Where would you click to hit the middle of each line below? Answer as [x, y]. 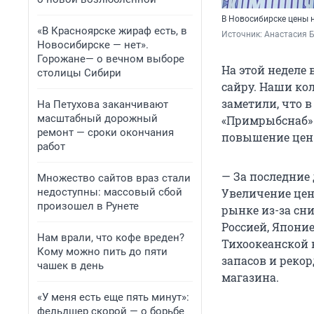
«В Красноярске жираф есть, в [112, 31]
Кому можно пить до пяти [102, 252]
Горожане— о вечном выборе [111, 59]
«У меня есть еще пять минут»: [113, 297]
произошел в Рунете [88, 206]
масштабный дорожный [97, 118]
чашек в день [70, 266]
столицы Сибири [79, 73]
